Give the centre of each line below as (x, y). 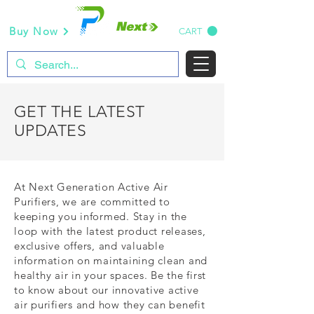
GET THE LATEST (80, 112)
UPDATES (50, 131)
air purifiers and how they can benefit (110, 305)
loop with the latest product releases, (110, 231)
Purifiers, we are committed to (92, 202)
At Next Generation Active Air (91, 187)
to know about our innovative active (107, 290)
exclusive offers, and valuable (89, 246)
